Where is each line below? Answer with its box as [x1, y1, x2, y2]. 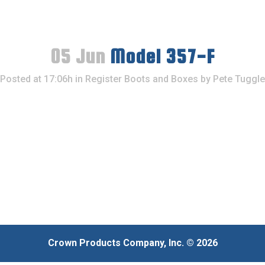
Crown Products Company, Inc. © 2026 [47, 237, 218, 248]
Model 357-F [105, 46, 215, 68]
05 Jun [50, 46, 105, 68]
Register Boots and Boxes [85, 73, 198, 85]
